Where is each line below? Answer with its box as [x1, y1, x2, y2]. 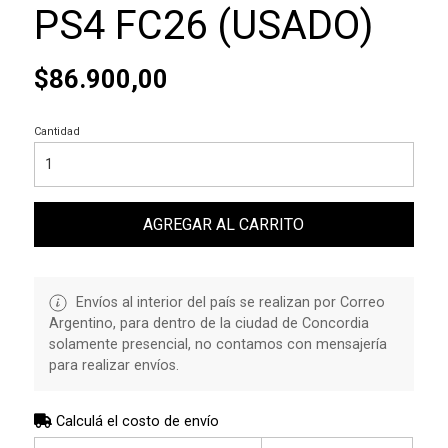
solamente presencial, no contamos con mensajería [48, 335, 387, 353]
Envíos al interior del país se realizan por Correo [71, 293, 385, 311]
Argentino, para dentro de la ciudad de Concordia [48, 314, 369, 332]
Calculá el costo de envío [51, 412, 219, 430]
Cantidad [33, 124, 80, 138]
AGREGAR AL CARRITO [143, 214, 305, 234]
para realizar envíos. [48, 356, 179, 374]
